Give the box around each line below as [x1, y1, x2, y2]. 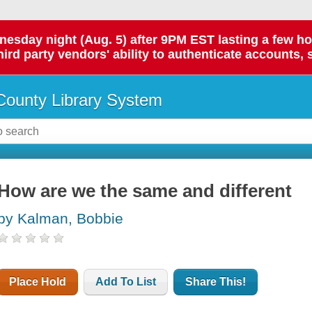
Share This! [185, 276, 247, 288]
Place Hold [9, 276, 67, 288]
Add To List [95, 276, 157, 288]
